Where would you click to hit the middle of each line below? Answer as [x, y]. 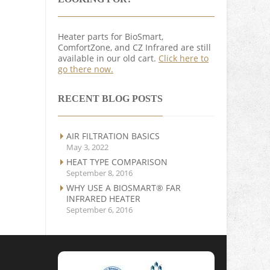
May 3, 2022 [87, 147]
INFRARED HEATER [103, 199]
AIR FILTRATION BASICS [113, 136]
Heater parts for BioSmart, [111, 37]
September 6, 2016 [99, 210]
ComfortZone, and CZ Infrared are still [134, 48]
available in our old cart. [108, 58]
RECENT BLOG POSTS [110, 99]
